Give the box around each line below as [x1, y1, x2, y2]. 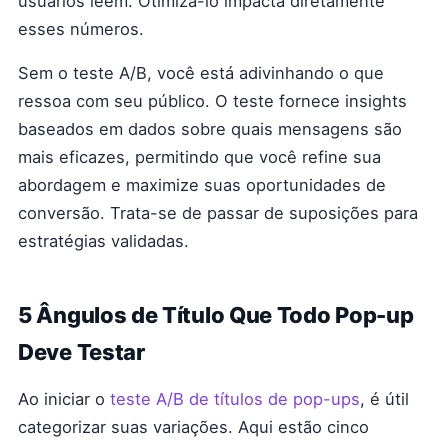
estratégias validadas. [18, 231, 189, 251]
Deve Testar [18, 339, 145, 365]
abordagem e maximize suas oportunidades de [18, 175, 386, 195]
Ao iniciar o [18, 389, 110, 409]
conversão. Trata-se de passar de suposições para [18, 203, 418, 223]
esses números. [18, 19, 144, 39]
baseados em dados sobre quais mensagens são [18, 119, 402, 139]
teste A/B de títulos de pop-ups [110, 389, 360, 409]
